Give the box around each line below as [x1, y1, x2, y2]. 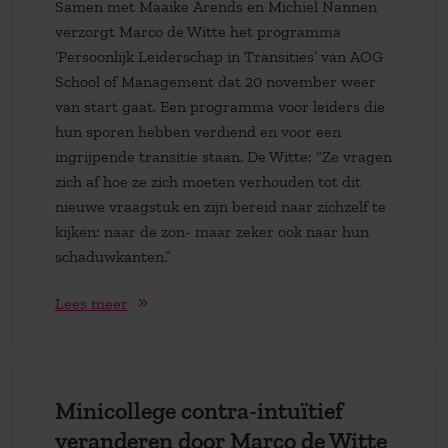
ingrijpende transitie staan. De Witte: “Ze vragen [55, 147, 392, 167]
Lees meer [55, 294, 128, 314]
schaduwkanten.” [55, 247, 171, 267]
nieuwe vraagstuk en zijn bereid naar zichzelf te [55, 197, 386, 217]
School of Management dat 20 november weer [55, 72, 376, 92]
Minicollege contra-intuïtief [55, 396, 343, 426]
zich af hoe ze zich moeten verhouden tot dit [55, 172, 361, 192]
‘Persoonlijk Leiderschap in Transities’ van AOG [55, 47, 383, 67]
